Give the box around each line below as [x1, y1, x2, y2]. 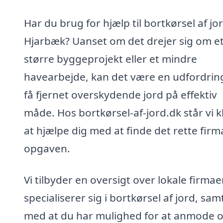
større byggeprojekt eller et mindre [24, 51, 197, 66]
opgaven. [24, 141, 70, 155]
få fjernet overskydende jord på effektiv [24, 87, 217, 102]
